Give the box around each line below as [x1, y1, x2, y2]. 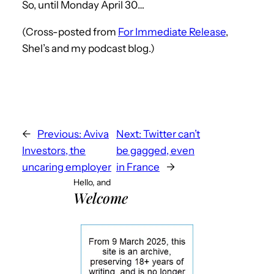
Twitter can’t [143, 127, 200, 140]
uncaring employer [22, 160, 111, 173]
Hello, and [73, 176, 111, 188]
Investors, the [22, 144, 86, 157]
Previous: [37, 127, 81, 140]
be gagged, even [116, 144, 194, 157]
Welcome [73, 188, 128, 207]
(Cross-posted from [22, 25, 118, 38]
